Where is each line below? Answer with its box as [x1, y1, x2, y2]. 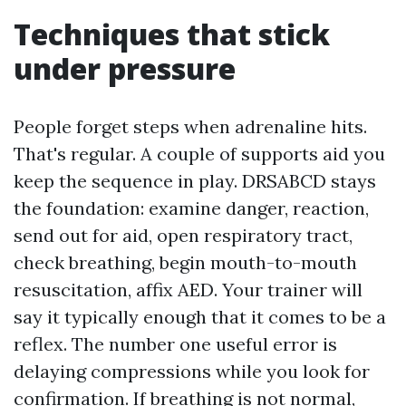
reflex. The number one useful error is [14, 332, 337, 355]
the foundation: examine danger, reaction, [14, 196, 369, 219]
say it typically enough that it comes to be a [14, 304, 386, 328]
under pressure [14, 48, 236, 88]
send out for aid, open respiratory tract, [14, 223, 353, 246]
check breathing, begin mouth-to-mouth [14, 250, 357, 274]
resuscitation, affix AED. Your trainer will [14, 277, 362, 301]
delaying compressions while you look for [14, 359, 370, 382]
